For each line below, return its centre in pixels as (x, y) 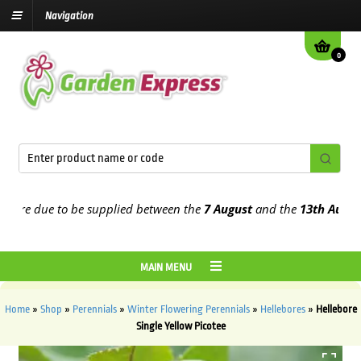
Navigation (69, 16)
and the (245, 209)
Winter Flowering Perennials (188, 309)
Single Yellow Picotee (180, 326)
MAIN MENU (167, 268)
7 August (199, 209)
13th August (302, 209)
